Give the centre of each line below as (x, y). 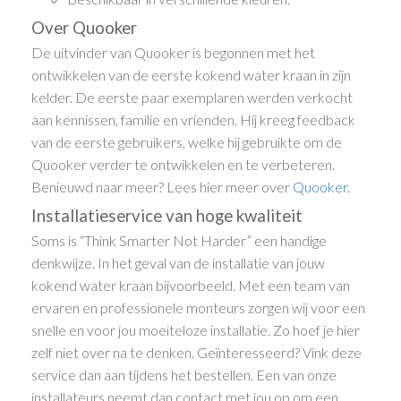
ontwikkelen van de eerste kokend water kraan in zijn (192, 75)
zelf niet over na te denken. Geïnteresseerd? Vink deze (197, 353)
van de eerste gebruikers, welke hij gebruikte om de (187, 142)
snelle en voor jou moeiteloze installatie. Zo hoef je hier (196, 330)
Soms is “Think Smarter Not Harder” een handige (179, 241)
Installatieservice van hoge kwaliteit (167, 216)
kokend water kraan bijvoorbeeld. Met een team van (191, 286)
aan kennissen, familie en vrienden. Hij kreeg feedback (194, 120)
